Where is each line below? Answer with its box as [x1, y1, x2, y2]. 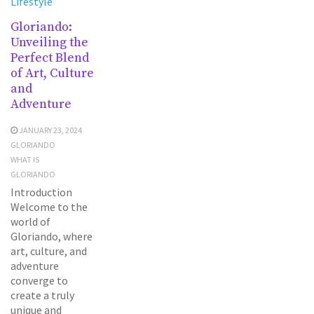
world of [11, 214, 50, 228]
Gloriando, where [11, 228, 93, 243]
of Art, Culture [11, 64, 94, 81]
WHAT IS [11, 153, 39, 165]
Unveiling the [11, 34, 88, 50]
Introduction [11, 184, 72, 199]
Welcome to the [11, 199, 88, 214]
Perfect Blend [11, 49, 89, 66]
